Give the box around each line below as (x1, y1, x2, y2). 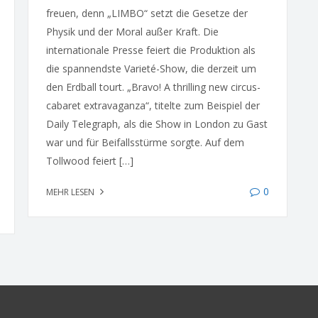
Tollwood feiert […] (45, 154, 133, 168)
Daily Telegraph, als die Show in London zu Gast (45, 117, 268, 131)
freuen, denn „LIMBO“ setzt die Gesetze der (45, 6, 248, 20)
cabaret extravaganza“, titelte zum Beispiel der (45, 99, 260, 112)
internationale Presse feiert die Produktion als (45, 43, 256, 57)
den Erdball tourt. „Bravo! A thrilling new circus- (45, 80, 261, 94)
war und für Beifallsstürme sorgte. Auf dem (45, 136, 244, 149)
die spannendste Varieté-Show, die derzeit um (45, 62, 256, 75)
